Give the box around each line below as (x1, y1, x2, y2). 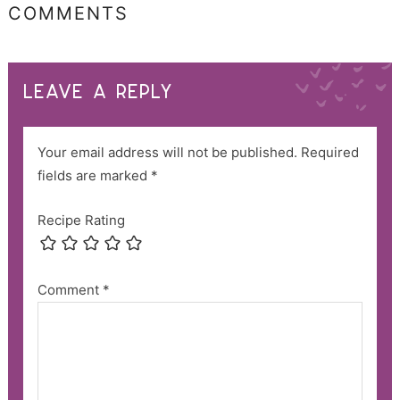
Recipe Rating (37, 211, 125, 229)
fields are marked (37, 166, 151, 184)
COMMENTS (7, 2, 129, 24)
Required (300, 143, 359, 161)
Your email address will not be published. (37, 143, 297, 161)
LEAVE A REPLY (23, 79, 174, 105)
